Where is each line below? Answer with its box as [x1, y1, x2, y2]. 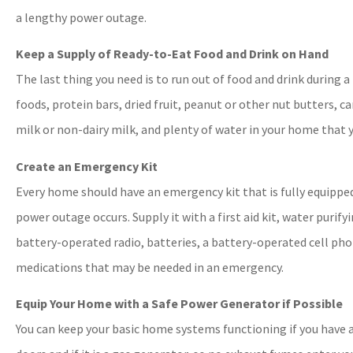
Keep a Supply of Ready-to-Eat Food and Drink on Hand [16, 46, 329, 62]
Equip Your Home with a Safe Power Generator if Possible [16, 295, 343, 311]
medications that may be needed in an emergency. [16, 258, 284, 275]
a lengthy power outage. [16, 9, 147, 25]
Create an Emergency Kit [16, 158, 158, 174]
